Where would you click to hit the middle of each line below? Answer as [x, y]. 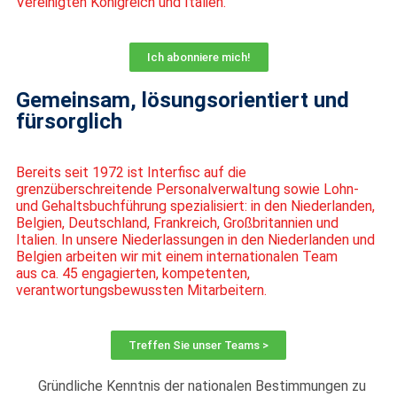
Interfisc [174, 172]
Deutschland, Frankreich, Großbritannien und [203, 222]
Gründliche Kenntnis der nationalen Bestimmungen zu [202, 385]
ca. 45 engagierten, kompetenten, [145, 273]
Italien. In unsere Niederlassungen [120, 239]
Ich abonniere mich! [198, 57]
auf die [223, 172]
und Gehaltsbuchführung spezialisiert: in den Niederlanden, [195, 206]
